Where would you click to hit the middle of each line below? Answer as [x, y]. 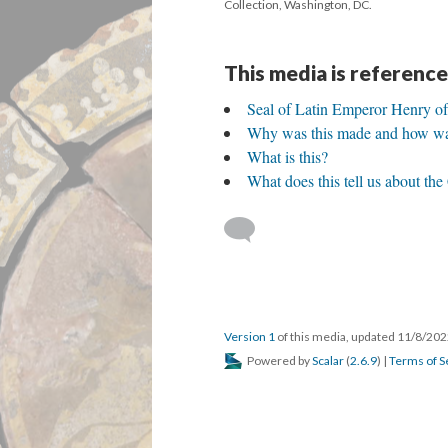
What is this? [287, 157]
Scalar [328, 361]
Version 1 [249, 337]
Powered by [278, 361]
